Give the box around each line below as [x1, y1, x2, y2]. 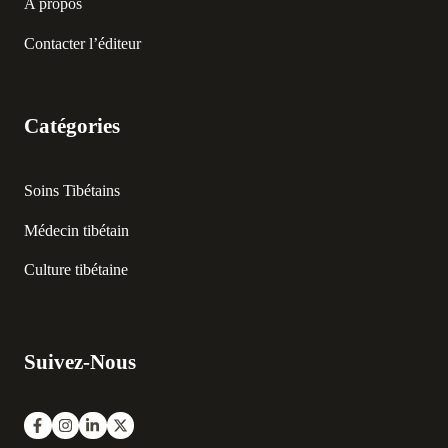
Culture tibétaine [24, 261, 128, 279]
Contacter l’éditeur [24, 34, 141, 52]
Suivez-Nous [24, 349, 136, 373]
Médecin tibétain [24, 221, 129, 239]
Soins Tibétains [24, 181, 120, 199]
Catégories [24, 113, 120, 137]
